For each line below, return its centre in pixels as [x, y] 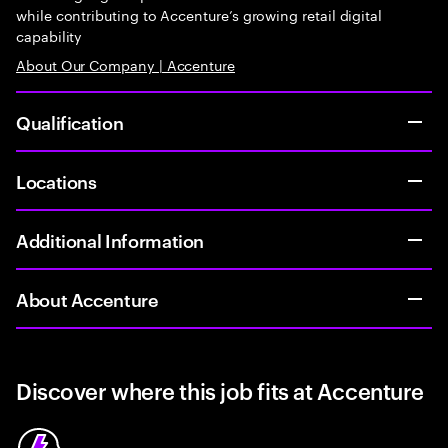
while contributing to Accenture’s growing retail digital [199, 14]
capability [49, 35]
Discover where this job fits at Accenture [220, 390]
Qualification [70, 121]
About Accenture [87, 298]
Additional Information [110, 239]
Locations [56, 180]
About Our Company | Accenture [125, 64]
